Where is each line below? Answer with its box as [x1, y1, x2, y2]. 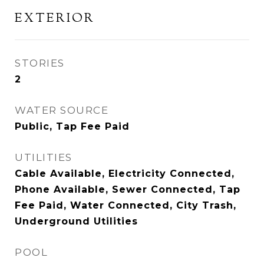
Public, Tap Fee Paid [15, 120, 130, 132]
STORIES [15, 57, 65, 69]
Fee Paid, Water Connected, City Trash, [15, 199, 236, 211]
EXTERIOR [15, 9, 95, 28]
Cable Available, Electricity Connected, [15, 167, 235, 179]
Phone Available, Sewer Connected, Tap [15, 183, 240, 195]
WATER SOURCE [15, 104, 108, 116]
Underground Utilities [15, 215, 138, 227]
